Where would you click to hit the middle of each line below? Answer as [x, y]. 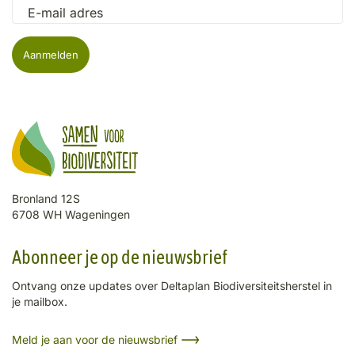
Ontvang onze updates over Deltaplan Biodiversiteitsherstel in [172, 286]
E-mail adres [65, 12]
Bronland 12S [46, 198]
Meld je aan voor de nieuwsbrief [95, 340]
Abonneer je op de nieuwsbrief [120, 257]
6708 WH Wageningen [71, 214]
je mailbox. [40, 302]
